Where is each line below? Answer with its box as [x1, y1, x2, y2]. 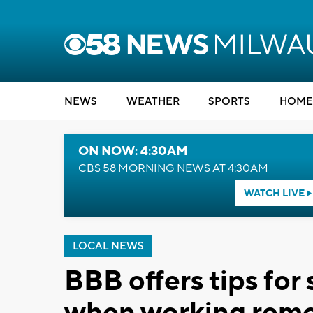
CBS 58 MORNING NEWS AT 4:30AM [78, 161, 268, 175]
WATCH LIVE [243, 187, 307, 200]
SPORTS [208, 95, 250, 108]
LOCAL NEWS [73, 240, 144, 253]
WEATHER [126, 95, 180, 108]
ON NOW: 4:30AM [78, 143, 188, 159]
